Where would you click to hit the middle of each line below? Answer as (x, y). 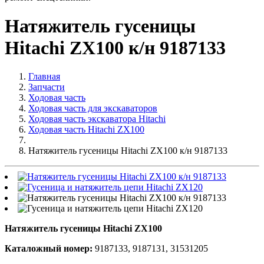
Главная (44, 77)
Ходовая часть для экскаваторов (93, 108)
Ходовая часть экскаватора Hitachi (97, 119)
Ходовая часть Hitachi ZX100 (86, 130)
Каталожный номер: (50, 249)
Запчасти (47, 87)
